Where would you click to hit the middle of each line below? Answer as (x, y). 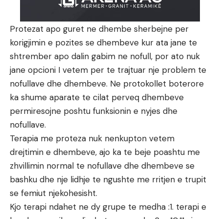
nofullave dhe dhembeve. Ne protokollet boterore (107, 84)
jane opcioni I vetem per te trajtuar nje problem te (108, 70)
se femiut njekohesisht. (54, 193)
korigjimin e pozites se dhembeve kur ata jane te (103, 43)
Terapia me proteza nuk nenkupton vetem (92, 139)
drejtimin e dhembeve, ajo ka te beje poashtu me (105, 152)
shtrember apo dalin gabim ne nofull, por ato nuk (105, 56)
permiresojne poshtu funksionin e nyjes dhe (94, 111)
